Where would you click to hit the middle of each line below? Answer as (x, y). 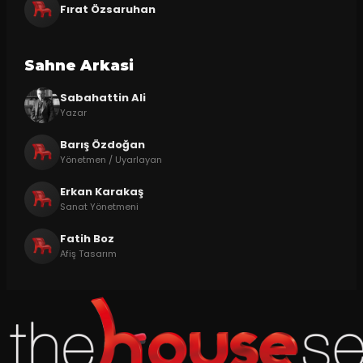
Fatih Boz (87, 239)
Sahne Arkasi (79, 65)
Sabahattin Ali (102, 98)
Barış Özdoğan (102, 145)
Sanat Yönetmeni (99, 207)
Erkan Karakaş (101, 192)
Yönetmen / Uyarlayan (111, 160)
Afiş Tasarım (88, 254)
